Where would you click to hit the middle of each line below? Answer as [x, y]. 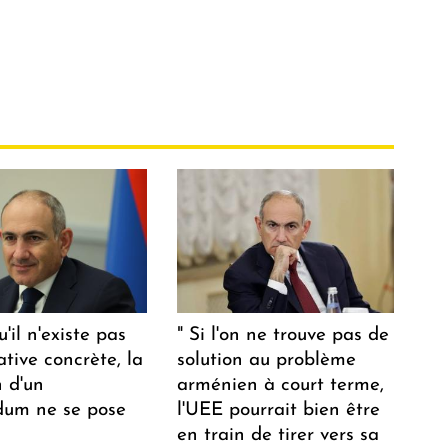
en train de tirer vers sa [278, 435]
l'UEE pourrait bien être [279, 410]
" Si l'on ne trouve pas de [283, 335]
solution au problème [267, 360]
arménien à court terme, [281, 385]
